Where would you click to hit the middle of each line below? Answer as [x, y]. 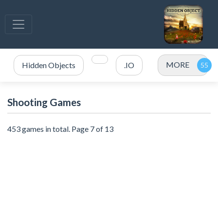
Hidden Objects [49, 65]
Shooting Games [44, 102]
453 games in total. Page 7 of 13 [60, 129]
